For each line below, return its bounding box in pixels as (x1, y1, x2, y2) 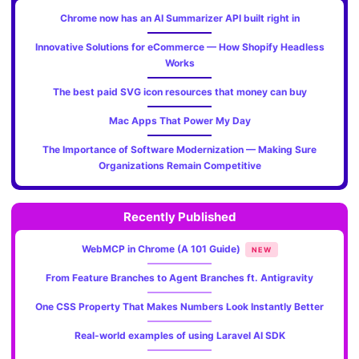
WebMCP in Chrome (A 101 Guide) (81, 243, 243, 256)
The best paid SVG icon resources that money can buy (52, 86, 307, 99)
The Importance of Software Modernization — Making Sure (42, 143, 317, 156)
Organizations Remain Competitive (98, 159, 261, 172)
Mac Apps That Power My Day (108, 115, 251, 127)
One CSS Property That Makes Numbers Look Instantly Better (35, 301, 324, 313)
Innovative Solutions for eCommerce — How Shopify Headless (34, 41, 325, 54)
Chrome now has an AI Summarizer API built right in (59, 12, 300, 25)
